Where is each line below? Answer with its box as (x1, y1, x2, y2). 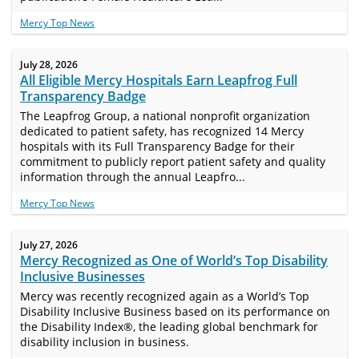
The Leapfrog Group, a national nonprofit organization (20, 108, 310, 123)
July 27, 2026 (20, 238, 78, 252)
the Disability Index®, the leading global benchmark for (20, 319, 318, 334)
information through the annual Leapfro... (20, 169, 245, 184)
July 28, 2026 (20, 58, 78, 71)
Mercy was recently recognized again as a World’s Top (20, 288, 309, 304)
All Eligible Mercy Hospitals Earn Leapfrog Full (20, 71, 297, 89)
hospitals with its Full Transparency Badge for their (20, 139, 295, 154)
